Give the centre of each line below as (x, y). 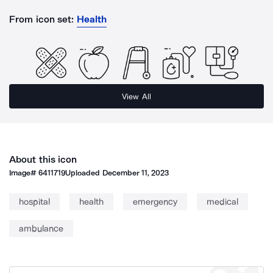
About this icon (43, 159)
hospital (34, 202)
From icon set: (42, 19)
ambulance (41, 229)
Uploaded (84, 173)
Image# (24, 173)
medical (222, 202)
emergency (155, 202)
